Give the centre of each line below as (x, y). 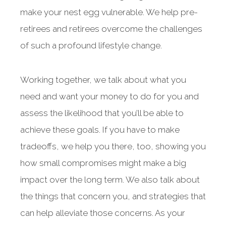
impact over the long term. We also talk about (110, 180)
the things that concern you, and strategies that (113, 196)
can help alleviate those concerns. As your (103, 213)
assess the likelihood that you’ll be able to (102, 113)
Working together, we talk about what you (103, 80)
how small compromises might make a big (103, 163)
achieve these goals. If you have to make (100, 130)
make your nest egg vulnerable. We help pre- (109, 12)
